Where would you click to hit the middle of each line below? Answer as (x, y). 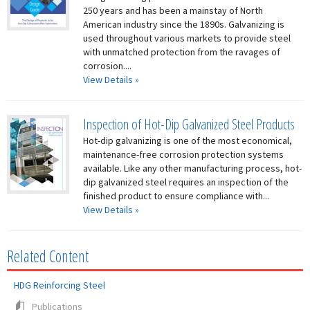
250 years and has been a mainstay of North (173, 10)
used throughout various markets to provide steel (187, 38)
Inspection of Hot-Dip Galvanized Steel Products (189, 124)
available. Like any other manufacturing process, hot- (192, 168)
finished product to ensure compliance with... (176, 196)
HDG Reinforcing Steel (60, 285)
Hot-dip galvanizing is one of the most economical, (188, 140)
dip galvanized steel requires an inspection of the (186, 182)
